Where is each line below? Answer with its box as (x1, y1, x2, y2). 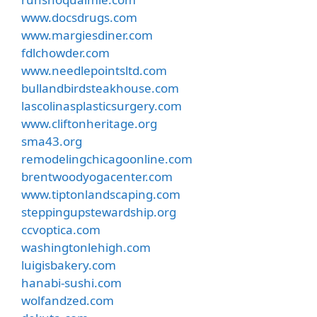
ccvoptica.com (21, 221, 100, 238)
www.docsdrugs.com (21, 8, 137, 25)
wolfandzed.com (21, 292, 114, 309)
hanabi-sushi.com (21, 274, 122, 291)
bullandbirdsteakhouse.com (21, 79, 179, 96)
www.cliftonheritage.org (21, 115, 157, 132)
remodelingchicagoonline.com (21, 150, 192, 167)
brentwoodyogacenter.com (21, 168, 173, 185)
